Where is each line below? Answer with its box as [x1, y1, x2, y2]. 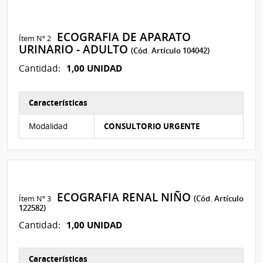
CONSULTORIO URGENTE [104, 120, 200, 132]
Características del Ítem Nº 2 [18, 112, 144, 126]
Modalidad [29, 120, 68, 131]
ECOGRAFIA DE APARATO [51, 29, 191, 45]
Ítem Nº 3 [19, 193, 52, 204]
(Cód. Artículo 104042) [131, 45, 210, 56]
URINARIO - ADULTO [19, 41, 131, 57]
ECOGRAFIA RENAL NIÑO [51, 190, 194, 205]
